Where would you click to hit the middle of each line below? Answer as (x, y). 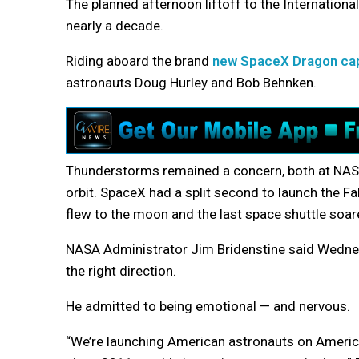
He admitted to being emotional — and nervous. (208, 306)
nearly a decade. (115, 25)
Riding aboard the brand (139, 61)
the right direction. (121, 270)
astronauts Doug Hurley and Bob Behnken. (191, 82)
